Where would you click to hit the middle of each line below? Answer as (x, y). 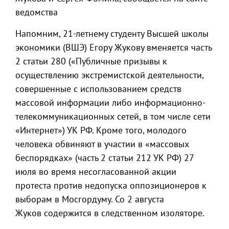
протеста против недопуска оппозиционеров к (111, 185)
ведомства (37, 12)
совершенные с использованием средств (98, 89)
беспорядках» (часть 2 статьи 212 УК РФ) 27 (105, 158)
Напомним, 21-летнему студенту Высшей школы (112, 33)
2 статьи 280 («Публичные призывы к (91, 61)
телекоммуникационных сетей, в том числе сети (113, 116)
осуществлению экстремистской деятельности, (109, 75)
